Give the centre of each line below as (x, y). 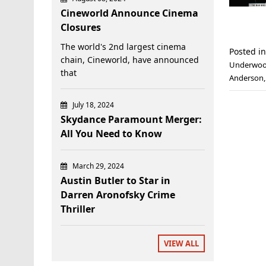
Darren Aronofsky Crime (118, 194)
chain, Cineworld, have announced (130, 59)
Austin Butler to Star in (115, 180)
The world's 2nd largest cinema (123, 46)
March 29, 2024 (98, 166)
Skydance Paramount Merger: (131, 119)
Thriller (78, 209)
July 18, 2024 (93, 104)
